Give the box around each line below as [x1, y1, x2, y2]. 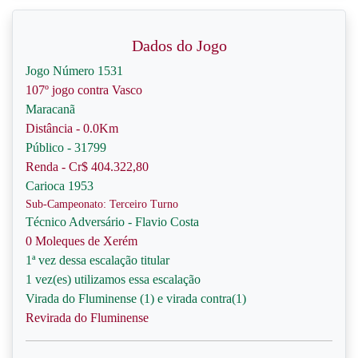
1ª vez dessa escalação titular [26, 253, 169, 267]
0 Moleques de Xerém [26, 234, 137, 248]
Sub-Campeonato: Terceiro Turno [26, 198, 178, 210]
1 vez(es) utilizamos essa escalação [26, 272, 201, 286]
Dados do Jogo [131, 37, 227, 54]
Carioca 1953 [26, 179, 93, 193]
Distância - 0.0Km [26, 121, 118, 135]
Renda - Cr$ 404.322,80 [26, 160, 149, 173]
